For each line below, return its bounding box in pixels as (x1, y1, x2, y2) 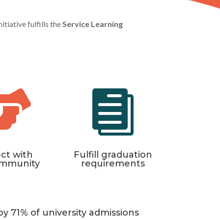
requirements (81, 158, 145, 169)
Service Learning (62, 19, 123, 28)
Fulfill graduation (73, 149, 152, 161)
